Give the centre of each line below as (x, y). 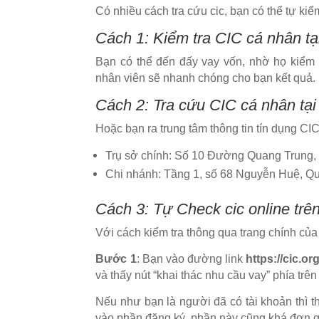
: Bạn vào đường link (191, 258)
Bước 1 (116, 258)
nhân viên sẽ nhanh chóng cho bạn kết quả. (206, 78)
